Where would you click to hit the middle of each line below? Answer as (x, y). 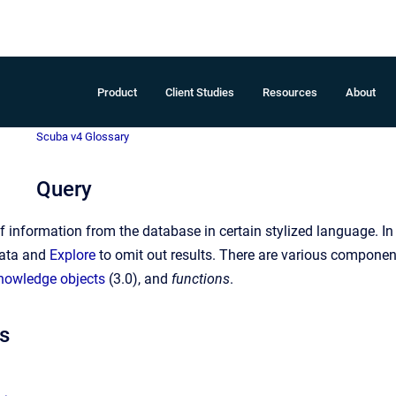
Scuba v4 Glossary (83, 137)
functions (201, 279)
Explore (72, 255)
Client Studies (200, 92)
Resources (290, 92)
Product (117, 92)
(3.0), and (138, 279)
